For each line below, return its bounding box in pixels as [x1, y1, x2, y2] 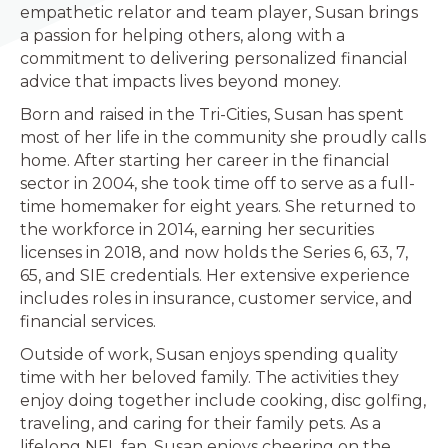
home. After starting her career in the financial [20, 151, 390, 170]
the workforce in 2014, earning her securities [20, 220, 374, 239]
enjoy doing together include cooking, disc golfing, [20, 391, 426, 410]
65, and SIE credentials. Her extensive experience [20, 266, 410, 285]
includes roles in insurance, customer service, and [20, 289, 413, 308]
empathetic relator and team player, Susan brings [20, 3, 418, 22]
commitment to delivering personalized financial [20, 49, 408, 68]
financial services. [20, 312, 156, 331]
